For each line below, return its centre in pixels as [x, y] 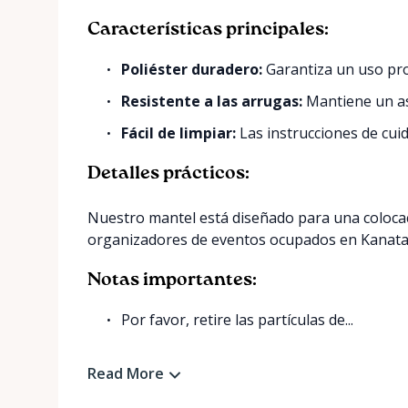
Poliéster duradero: [192, 69]
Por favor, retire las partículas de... [238, 320]
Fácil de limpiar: [179, 133]
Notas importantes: [172, 280]
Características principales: [208, 30]
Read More [126, 373]
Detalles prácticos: [168, 174]
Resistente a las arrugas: [212, 101]
